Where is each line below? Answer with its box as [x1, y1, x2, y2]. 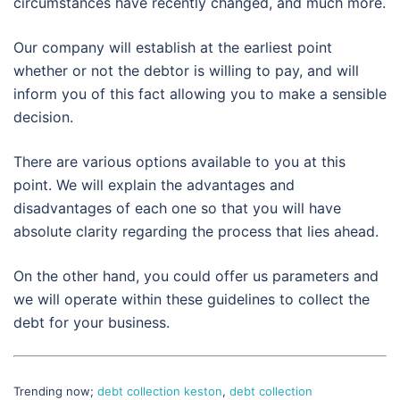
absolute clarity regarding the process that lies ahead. [13, 222, 379, 241]
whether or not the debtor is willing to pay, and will [13, 62, 359, 80]
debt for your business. [13, 313, 170, 332]
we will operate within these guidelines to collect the [13, 290, 370, 309]
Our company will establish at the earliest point [13, 38, 332, 57]
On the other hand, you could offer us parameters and [13, 267, 379, 286]
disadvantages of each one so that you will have [13, 199, 341, 218]
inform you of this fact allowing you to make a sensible [13, 85, 387, 104]
